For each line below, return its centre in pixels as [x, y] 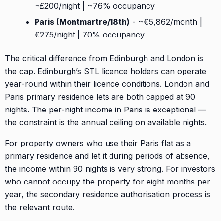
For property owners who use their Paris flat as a [98, 143]
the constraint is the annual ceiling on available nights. [106, 122]
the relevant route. [40, 207]
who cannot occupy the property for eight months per [108, 181]
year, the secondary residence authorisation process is [108, 194]
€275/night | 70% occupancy [90, 34]
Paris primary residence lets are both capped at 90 [100, 96]
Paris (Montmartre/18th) [82, 21]
